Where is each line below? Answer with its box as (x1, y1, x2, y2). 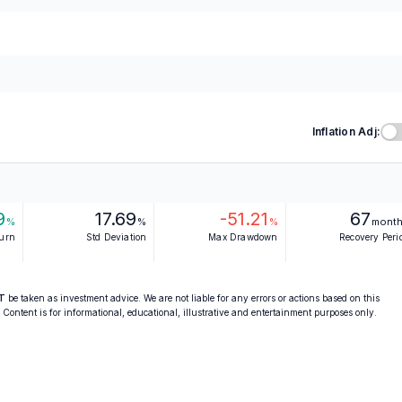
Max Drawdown (208, 232, 278, 242)
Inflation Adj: (311, 125, 380, 138)
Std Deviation (85, 232, 147, 242)
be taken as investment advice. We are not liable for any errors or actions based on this (5, 293, 380, 303)
